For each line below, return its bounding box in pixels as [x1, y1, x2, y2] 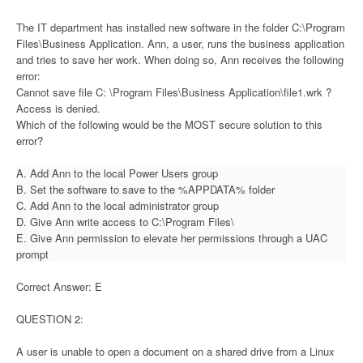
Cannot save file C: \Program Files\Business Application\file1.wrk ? [16, 83, 331, 100]
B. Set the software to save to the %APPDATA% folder [16, 181, 275, 197]
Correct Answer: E [16, 278, 102, 294]
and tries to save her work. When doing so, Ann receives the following [16, 51, 344, 67]
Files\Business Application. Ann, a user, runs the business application [16, 35, 344, 51]
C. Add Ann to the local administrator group [16, 197, 219, 213]
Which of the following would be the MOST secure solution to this [16, 116, 322, 132]
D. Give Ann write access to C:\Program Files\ [16, 213, 234, 229]
